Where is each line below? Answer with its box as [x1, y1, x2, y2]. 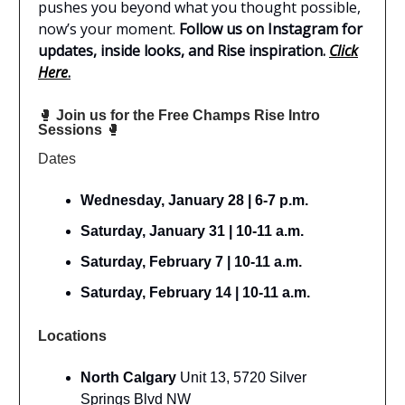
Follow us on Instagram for [179, 18, 363, 39]
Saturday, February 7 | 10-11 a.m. [80, 253, 302, 269]
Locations [38, 327, 107, 344]
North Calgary [80, 369, 176, 385]
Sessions [38, 121, 102, 137]
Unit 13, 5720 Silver [176, 369, 306, 385]
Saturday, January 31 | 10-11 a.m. [80, 222, 304, 239]
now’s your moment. [38, 18, 179, 39]
